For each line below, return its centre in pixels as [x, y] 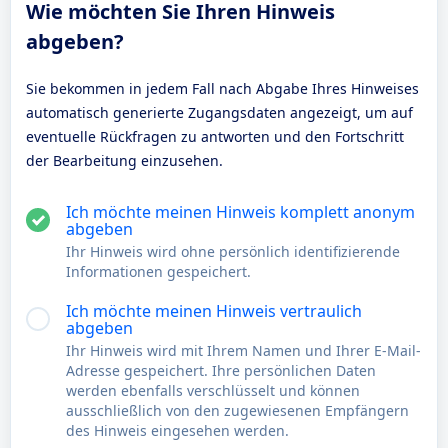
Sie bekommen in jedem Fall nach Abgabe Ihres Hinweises [222, 88]
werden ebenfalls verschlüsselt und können [213, 390]
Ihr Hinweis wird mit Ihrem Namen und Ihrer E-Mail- [243, 350]
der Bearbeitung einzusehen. [124, 160]
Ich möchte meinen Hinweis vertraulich [214, 311]
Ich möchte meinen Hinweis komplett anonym [240, 212]
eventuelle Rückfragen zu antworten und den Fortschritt [215, 136]
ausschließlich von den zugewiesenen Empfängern [237, 410]
